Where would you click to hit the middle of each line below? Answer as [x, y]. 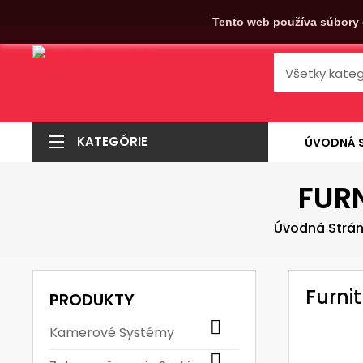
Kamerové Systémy [112, 333]
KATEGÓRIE [112, 142]
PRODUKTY [92, 300]
